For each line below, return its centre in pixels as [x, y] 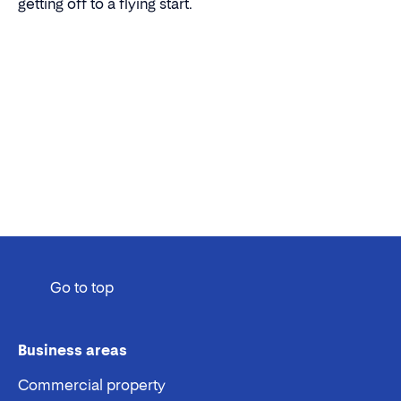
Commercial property [92, 384]
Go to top [82, 287]
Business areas [73, 350]
